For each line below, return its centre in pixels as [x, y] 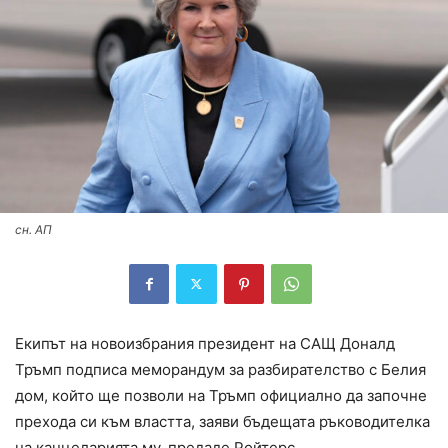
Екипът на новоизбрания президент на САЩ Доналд [205, 343]
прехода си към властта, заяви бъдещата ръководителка [222, 421]
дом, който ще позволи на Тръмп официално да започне [221, 395]
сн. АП [33, 229]
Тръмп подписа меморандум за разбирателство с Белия [220, 369]
